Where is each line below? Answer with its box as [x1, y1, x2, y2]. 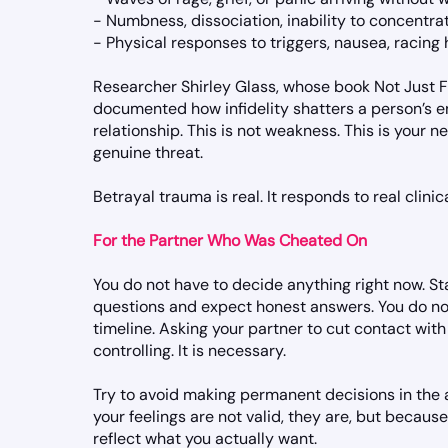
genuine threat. [93, 142, 203, 163]
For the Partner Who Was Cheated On [93, 230, 367, 251]
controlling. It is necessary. [93, 340, 286, 361]
